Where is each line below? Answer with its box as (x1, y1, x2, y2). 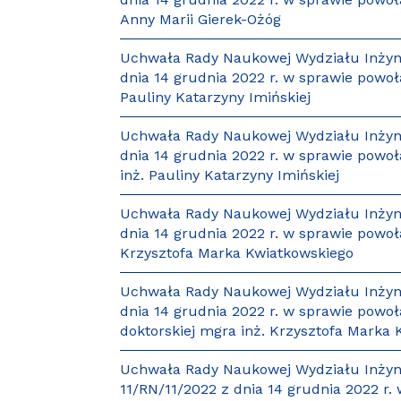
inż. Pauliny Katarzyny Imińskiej (120, 166, 340, 183)
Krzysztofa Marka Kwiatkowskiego (120, 244, 354, 261)
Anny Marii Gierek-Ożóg (120, 11, 282, 28)
